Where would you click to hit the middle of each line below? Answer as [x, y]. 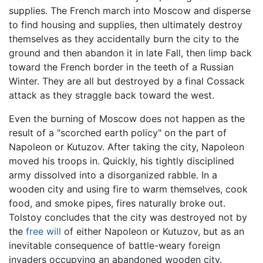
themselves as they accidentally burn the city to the [124, 39]
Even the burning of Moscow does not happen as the [127, 119]
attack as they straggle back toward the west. [112, 95]
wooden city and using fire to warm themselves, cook [128, 189]
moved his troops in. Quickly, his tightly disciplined [122, 161]
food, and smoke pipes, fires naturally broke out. [117, 203]
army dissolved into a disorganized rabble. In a [113, 175]
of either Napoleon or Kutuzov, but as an [153, 232]
